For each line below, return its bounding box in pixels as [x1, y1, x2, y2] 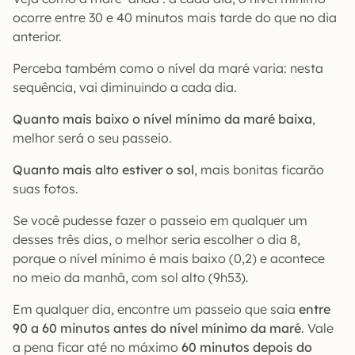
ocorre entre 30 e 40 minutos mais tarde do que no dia [13, 10, 337, 26]
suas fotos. [13, 181, 78, 197]
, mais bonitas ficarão [194, 162, 324, 178]
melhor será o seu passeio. [13, 130, 172, 147]
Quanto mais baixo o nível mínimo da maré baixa [13, 111, 312, 128]
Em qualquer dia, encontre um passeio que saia [13, 301, 299, 318]
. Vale [301, 320, 334, 337]
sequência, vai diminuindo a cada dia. [13, 79, 237, 96]
